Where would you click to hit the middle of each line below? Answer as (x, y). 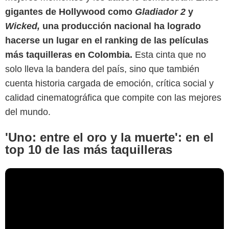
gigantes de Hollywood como (70, 12)
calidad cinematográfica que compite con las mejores (113, 97)
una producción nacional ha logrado (120, 26)
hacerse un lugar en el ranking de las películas (107, 40)
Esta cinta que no (169, 54)
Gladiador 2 (162, 12)
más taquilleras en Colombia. (69, 54)
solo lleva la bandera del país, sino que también (102, 69)
